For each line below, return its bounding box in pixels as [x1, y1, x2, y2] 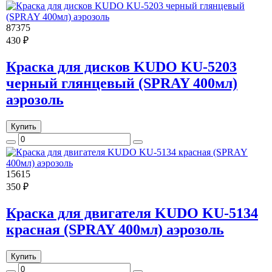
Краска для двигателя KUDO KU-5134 [6, 205, 258, 222]
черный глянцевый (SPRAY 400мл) [6, 75, 237, 92]
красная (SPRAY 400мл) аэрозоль [6, 222, 224, 238]
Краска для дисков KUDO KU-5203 [6, 59, 237, 75]
